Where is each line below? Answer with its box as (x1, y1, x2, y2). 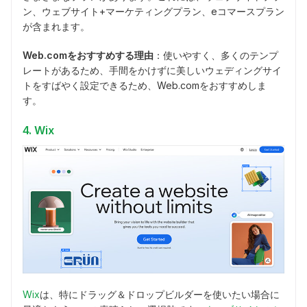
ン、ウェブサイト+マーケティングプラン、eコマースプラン (23, 5, 284, 18)
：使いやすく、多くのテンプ (153, 49, 278, 62)
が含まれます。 (23, 21, 90, 33)
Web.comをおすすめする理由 (23, 49, 153, 62)
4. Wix (23, 123, 54, 138)
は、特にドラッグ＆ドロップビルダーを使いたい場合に (40, 288, 280, 301)
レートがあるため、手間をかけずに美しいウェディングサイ (23, 64, 282, 77)
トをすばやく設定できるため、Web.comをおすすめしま (23, 79, 267, 92)
